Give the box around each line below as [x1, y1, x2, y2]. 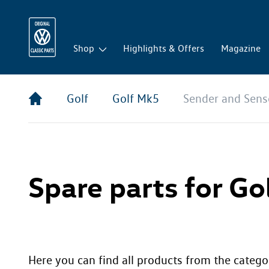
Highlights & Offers [123, 43, 205, 54]
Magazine [221, 43, 261, 54]
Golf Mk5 [112, 91, 159, 106]
